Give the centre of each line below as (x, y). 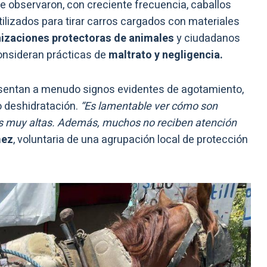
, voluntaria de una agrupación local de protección (131, 140)
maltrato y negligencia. (166, 55)
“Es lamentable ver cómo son (149, 107)
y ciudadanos (208, 39)
